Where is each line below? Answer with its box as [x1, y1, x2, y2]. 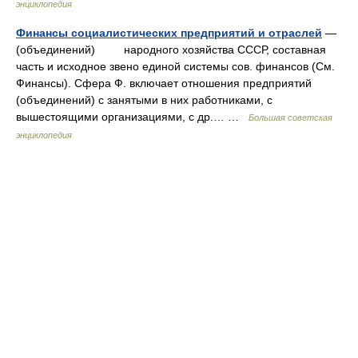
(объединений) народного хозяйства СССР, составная [16, 43, 326, 56]
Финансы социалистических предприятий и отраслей [16, 26, 322, 39]
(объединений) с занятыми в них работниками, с [16, 93, 272, 106]
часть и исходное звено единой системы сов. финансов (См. [16, 60, 335, 73]
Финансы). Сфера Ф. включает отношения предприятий [16, 77, 312, 89]
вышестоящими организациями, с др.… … [16, 110, 249, 123]
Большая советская [249, 113, 332, 122]
